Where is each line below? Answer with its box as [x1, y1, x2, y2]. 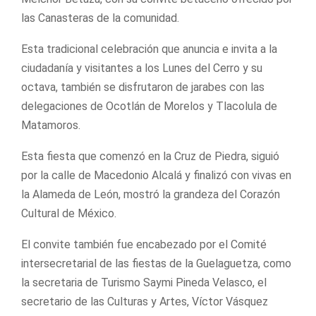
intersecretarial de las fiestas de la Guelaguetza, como [21, 256, 291, 270]
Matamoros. [21, 118, 80, 132]
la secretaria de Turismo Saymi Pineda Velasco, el [21, 275, 267, 289]
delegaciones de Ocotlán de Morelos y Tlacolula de [21, 99, 277, 113]
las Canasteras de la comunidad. [21, 11, 179, 25]
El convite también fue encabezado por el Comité [21, 237, 267, 251]
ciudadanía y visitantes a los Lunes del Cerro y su [21, 61, 262, 75]
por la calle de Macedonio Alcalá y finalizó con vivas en [21, 168, 291, 182]
